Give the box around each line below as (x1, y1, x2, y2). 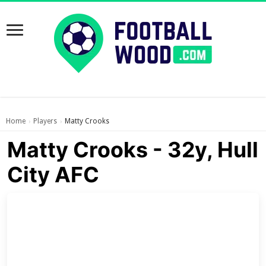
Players (33, 117, 57, 125)
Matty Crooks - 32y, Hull (7, 137, 259, 163)
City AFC (7, 161, 100, 188)
